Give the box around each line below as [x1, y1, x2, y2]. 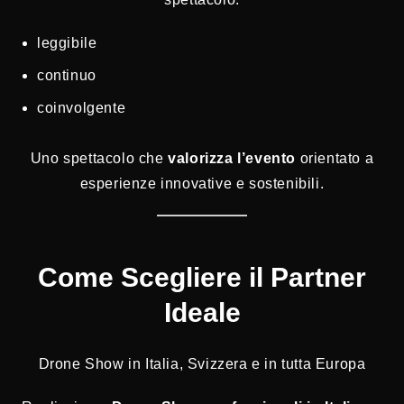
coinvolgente [37, 100, 126, 116]
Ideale [163, 297, 241, 328]
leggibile [37, 35, 97, 51]
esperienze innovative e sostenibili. [79, 176, 325, 192]
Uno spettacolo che [30, 151, 169, 167]
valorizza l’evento [168, 151, 296, 167]
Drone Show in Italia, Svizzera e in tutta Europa [38, 356, 366, 372]
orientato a [296, 151, 374, 167]
